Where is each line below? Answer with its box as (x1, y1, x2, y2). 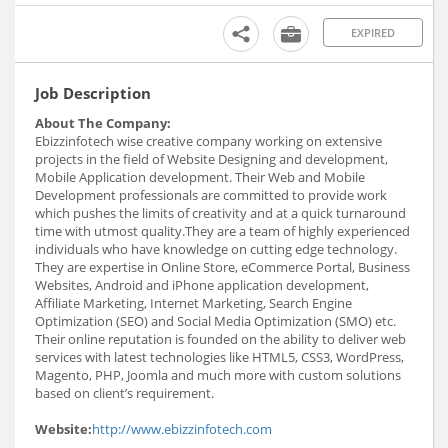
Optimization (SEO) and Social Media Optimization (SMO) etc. (35, 311, 396, 330)
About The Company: (35, 113, 171, 132)
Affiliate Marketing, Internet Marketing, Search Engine (35, 293, 352, 312)
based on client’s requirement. (35, 383, 214, 402)
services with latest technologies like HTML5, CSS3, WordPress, (35, 347, 404, 366)
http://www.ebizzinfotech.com (92, 419, 272, 438)
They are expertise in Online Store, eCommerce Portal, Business (35, 257, 410, 276)
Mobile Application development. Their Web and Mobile (35, 167, 365, 186)
